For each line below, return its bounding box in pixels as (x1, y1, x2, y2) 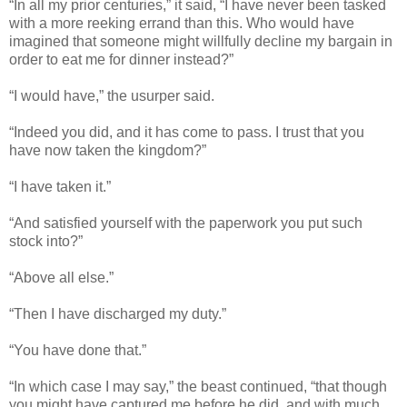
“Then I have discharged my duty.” (9, 305, 226, 322)
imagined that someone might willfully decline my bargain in (9, 33, 392, 49)
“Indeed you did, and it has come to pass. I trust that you (9, 124, 364, 140)
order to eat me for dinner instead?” (9, 51, 233, 67)
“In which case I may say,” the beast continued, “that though (9, 378, 387, 394)
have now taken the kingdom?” (9, 142, 206, 158)
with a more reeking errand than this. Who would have (9, 15, 354, 31)
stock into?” (9, 233, 83, 249)
